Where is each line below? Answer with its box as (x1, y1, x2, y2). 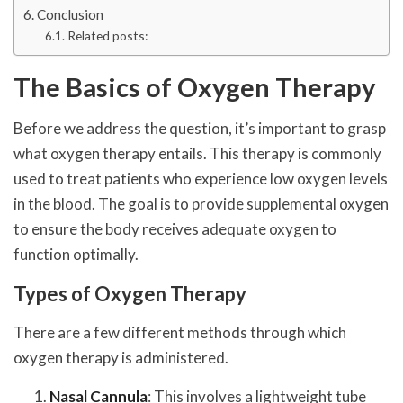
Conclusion (37, 6, 104, 23)
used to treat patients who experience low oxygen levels (13, 169, 388, 189)
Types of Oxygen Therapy (13, 282, 246, 307)
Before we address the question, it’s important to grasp (13, 119, 386, 139)
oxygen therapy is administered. (13, 348, 228, 368)
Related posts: (67, 28, 148, 44)
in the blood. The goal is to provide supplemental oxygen (13, 194, 389, 214)
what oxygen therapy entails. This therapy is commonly (13, 144, 381, 164)
